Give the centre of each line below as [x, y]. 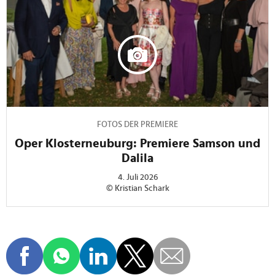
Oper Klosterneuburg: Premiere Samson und [137, 144]
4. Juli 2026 [137, 178]
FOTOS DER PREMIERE [137, 125]
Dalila [137, 159]
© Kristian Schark [137, 189]
